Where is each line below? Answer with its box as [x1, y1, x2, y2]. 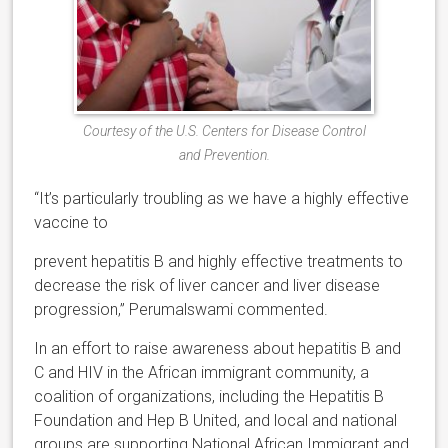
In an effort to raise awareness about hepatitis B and [34, 339, 402, 359]
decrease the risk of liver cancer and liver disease [34, 276, 381, 296]
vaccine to [34, 213, 109, 233]
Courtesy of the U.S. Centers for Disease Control [82, 123, 366, 140]
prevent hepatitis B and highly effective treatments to [34, 252, 404, 272]
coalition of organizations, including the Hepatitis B [34, 387, 385, 407]
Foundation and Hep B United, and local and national [34, 411, 398, 431]
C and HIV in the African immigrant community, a [34, 363, 370, 383]
